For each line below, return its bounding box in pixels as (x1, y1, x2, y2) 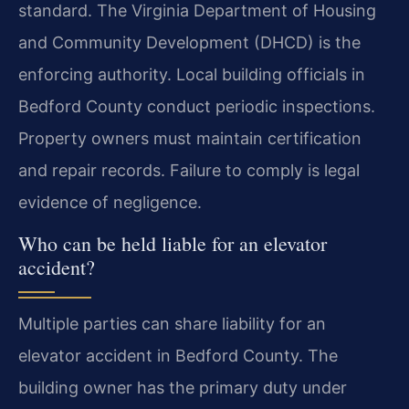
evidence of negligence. (18, 193, 202, 213)
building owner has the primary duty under (18, 377, 347, 397)
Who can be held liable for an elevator (18, 229, 327, 257)
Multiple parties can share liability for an (18, 313, 326, 333)
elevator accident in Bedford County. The (18, 345, 338, 365)
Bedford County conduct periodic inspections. (18, 97, 375, 117)
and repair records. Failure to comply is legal (18, 161, 360, 181)
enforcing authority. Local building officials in (18, 65, 365, 85)
